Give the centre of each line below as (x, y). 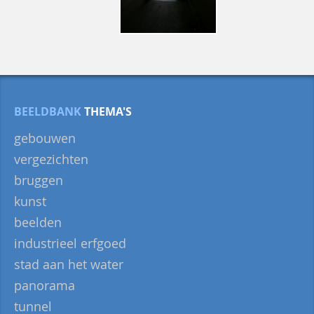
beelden (38, 222)
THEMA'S (108, 111)
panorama (45, 285)
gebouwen (45, 138)
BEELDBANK (49, 111)
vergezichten (51, 159)
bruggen (39, 180)
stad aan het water (69, 264)
